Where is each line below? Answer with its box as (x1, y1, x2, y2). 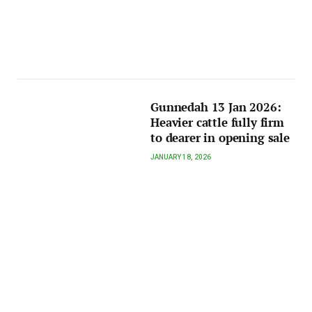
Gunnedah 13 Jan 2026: (150, 99, 281, 115)
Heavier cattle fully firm (150, 114, 284, 130)
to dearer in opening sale (150, 130, 290, 146)
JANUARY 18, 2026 (150, 153, 212, 161)
